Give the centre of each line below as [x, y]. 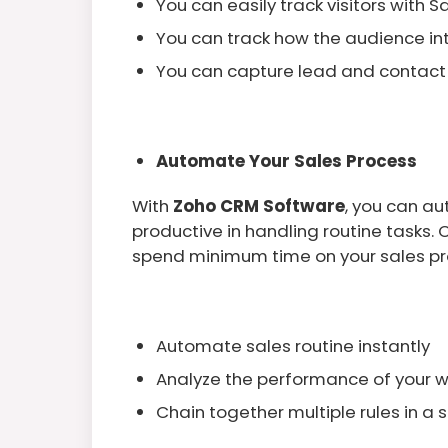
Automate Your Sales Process [286, 160]
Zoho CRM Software [259, 205]
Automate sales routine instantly [293, 345]
